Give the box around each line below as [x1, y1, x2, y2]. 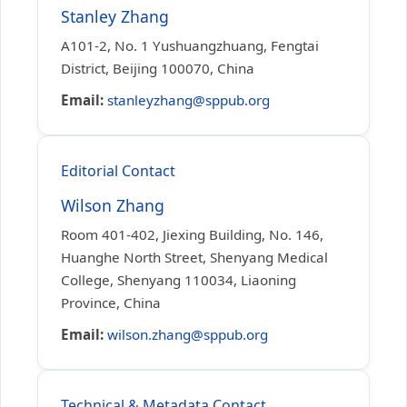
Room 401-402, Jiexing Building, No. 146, [61, 224, 323, 243]
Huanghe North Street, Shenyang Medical [61, 247, 328, 266]
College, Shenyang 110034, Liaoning [61, 270, 296, 289]
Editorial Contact [61, 160, 175, 181]
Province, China [61, 293, 161, 312]
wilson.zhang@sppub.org [107, 324, 268, 343]
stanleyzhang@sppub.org [107, 90, 270, 109]
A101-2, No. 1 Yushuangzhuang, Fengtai [61, 35, 319, 55]
